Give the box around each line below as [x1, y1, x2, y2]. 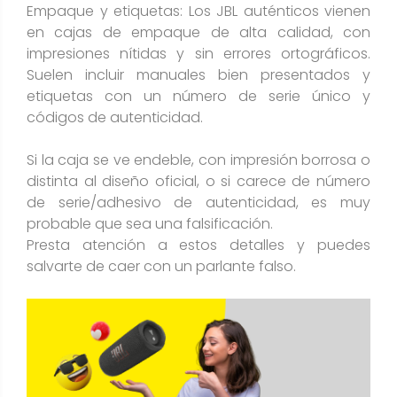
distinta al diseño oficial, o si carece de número [27, 171, 370, 191]
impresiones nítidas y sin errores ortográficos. [27, 43, 370, 64]
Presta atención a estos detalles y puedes [27, 235, 370, 255]
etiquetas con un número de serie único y [27, 86, 370, 106]
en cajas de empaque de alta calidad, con [27, 22, 370, 43]
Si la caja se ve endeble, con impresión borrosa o [27, 150, 370, 170]
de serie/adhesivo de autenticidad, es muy [27, 192, 370, 213]
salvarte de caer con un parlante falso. [27, 256, 300, 276]
